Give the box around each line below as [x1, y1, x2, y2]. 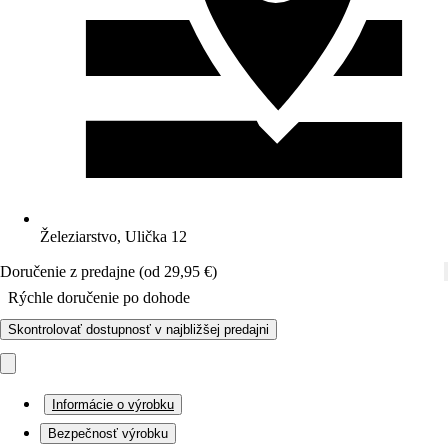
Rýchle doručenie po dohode [8, 289, 190, 306]
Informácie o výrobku [52, 397, 174, 412]
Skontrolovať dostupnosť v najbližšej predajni [8, 322, 269, 337]
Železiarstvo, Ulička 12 [40, 228, 187, 245]
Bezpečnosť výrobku [48, 426, 168, 441]
